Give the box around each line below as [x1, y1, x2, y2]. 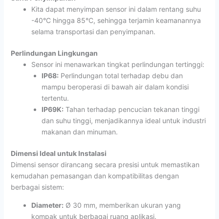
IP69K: [41, 105, 64, 113]
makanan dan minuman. [41, 127, 118, 136]
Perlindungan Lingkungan [10, 48, 98, 57]
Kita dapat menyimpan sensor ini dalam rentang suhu [31, 4, 201, 13]
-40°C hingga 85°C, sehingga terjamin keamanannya [31, 16, 201, 24]
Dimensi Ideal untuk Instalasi [10, 149, 107, 157]
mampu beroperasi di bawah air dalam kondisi [41, 82, 189, 91]
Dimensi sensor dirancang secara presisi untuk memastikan [10, 160, 199, 169]
